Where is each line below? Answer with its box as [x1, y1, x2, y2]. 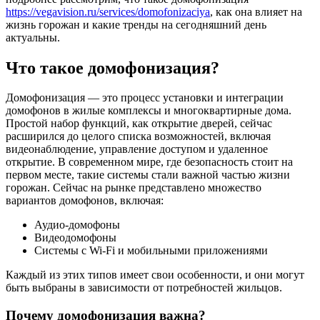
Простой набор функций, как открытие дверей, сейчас [6, 117, 272, 130]
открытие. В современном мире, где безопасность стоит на [6, 156, 293, 169]
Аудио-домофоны [34, 219, 120, 231]
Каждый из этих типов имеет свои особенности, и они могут [6, 269, 304, 281]
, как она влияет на [210, 5, 302, 18]
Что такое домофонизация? [6, 58, 219, 77]
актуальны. [6, 31, 60, 44]
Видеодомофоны [34, 231, 116, 244]
